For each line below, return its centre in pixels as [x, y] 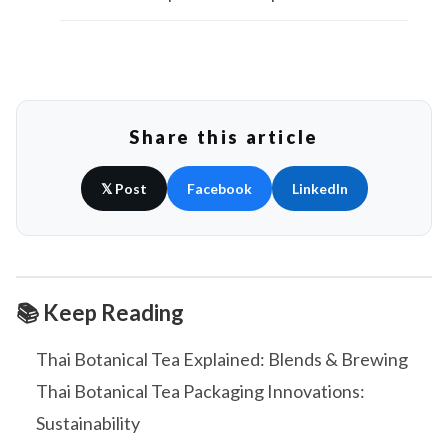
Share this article [224, 137]
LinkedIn [319, 188]
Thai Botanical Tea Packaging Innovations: [200, 391]
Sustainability [88, 423]
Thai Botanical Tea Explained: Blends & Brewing [222, 359]
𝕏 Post [123, 188]
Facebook [219, 188]
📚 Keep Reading [100, 312]
